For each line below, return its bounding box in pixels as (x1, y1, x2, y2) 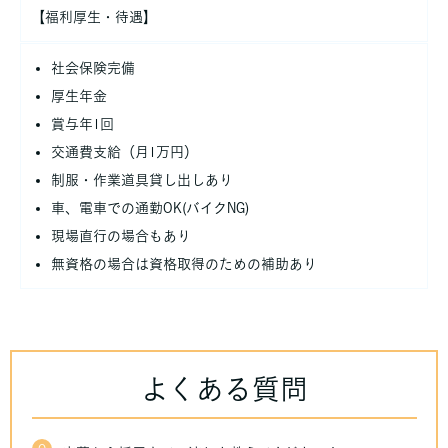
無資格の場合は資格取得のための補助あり (51, 256, 317, 271)
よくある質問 (140, 375, 308, 404)
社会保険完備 (51, 60, 135, 75)
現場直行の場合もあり (51, 228, 191, 243)
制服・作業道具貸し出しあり (51, 172, 233, 187)
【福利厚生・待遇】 (31, 9, 157, 24)
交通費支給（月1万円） (51, 144, 198, 159)
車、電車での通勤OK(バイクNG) (51, 200, 249, 215)
